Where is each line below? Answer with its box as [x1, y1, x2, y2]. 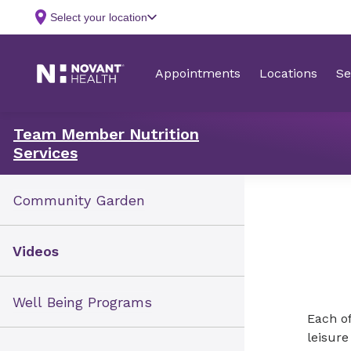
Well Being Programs [13, 293, 152, 310]
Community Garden [13, 191, 145, 208]
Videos [13, 242, 59, 259]
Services [13, 143, 78, 163]
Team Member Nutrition [13, 125, 199, 144]
